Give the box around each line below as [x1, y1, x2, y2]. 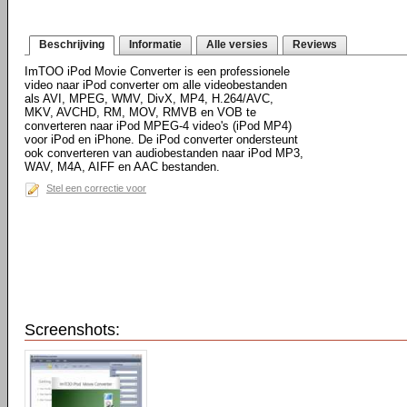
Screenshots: [25, 321, 120, 339]
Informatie [129, 38, 182, 51]
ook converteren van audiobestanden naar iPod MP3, [25, 146, 303, 160]
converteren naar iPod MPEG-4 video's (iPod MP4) [25, 119, 292, 133]
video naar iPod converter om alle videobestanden [25, 78, 287, 92]
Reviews [293, 38, 337, 51]
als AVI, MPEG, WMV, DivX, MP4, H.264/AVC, [25, 92, 273, 105]
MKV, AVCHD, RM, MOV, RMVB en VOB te [25, 105, 256, 119]
